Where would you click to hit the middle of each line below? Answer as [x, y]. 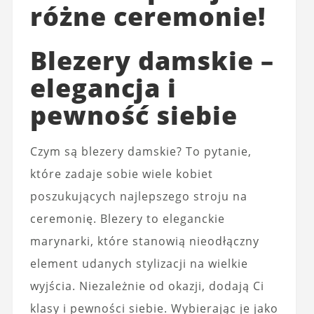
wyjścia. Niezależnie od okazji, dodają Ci [147, 286]
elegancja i [103, 88]
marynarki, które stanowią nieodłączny [144, 241]
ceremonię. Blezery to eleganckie [127, 219]
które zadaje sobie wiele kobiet [121, 174]
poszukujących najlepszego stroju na [138, 197]
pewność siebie [134, 116]
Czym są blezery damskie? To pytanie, [141, 152]
